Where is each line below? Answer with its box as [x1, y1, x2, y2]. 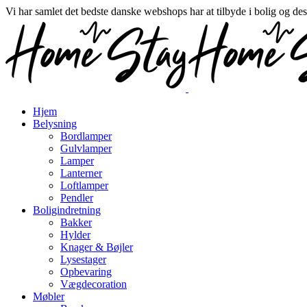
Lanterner [60, 167, 102, 179]
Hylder [60, 229, 90, 241]
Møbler [33, 291, 64, 302]
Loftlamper [60, 180, 108, 191]
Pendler [60, 192, 93, 204]
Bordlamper [60, 130, 112, 142]
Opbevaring [60, 266, 112, 278]
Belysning [33, 118, 77, 130]
